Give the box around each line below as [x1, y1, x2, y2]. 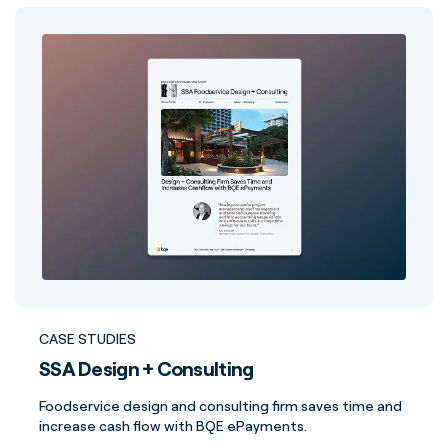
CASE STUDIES [39, 330, 136, 347]
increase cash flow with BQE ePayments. [39, 417, 307, 434]
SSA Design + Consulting [39, 356, 254, 381]
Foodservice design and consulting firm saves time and [39, 397, 402, 414]
